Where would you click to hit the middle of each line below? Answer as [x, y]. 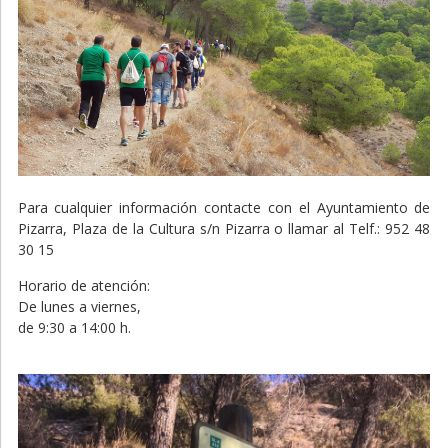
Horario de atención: [83, 285]
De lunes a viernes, [79, 306]
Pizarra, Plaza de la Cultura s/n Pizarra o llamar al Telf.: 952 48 [224, 228]
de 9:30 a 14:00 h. [74, 327]
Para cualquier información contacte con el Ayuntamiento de [224, 207]
